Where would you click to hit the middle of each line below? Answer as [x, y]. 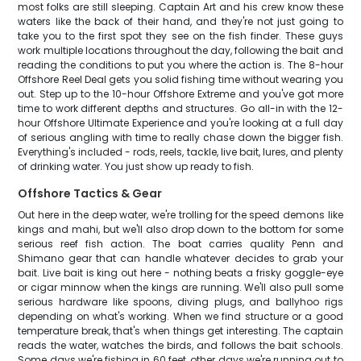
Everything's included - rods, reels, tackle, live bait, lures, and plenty [180, 152]
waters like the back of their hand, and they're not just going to [180, 21]
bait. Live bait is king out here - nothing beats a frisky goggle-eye [180, 273]
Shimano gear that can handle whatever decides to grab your [180, 258]
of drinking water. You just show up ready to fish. [136, 166]
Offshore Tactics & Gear [90, 193]
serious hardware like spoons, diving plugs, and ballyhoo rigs [180, 302]
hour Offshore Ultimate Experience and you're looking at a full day [180, 123]
